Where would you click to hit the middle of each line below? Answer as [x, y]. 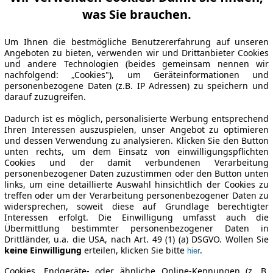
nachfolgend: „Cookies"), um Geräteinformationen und [136, 75]
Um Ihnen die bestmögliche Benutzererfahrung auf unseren [136, 42]
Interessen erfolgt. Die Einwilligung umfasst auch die [136, 218]
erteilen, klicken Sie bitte [134, 250]
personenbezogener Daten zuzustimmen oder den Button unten [136, 174]
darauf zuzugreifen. [45, 97]
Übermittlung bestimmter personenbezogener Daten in [136, 229]
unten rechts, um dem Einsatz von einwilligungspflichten [136, 152]
